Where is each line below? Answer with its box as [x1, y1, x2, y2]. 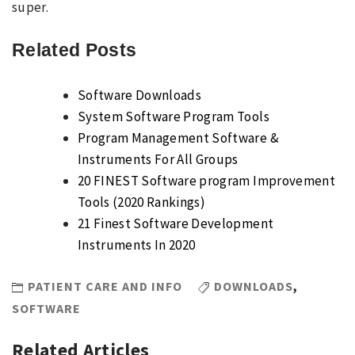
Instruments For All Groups [78, 150, 239, 168]
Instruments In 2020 [78, 235, 196, 254]
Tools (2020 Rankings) [78, 193, 206, 211]
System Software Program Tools [78, 107, 269, 125]
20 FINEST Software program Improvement [78, 171, 335, 189]
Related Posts [12, 39, 137, 60]
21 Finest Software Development [78, 214, 274, 232]
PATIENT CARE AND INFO [28, 278, 182, 294]
